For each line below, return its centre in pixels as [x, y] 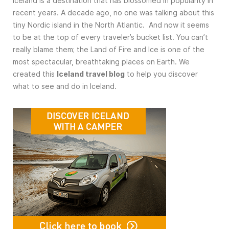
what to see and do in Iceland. [65, 86]
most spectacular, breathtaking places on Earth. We [101, 61]
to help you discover [161, 74]
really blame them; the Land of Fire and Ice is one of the [109, 49]
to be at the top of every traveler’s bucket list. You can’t [110, 37]
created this [35, 74]
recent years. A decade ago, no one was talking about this [113, 12]
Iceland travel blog [91, 74]
